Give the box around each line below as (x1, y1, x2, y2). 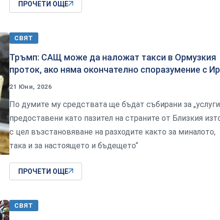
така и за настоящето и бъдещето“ (9, 140, 138, 150)
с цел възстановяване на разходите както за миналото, (9, 127, 216, 137)
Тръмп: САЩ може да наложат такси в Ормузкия (9, 52, 216, 62)
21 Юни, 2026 (9, 82, 52, 90)
